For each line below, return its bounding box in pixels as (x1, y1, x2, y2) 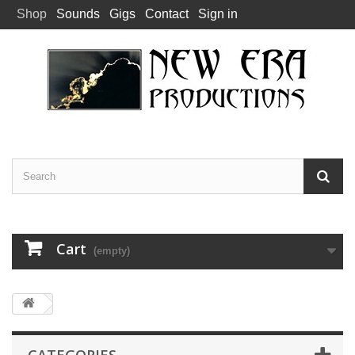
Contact (145, 7, 189, 21)
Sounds (56, 7, 100, 21)
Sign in (198, 7, 238, 21)
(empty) (94, 245, 130, 257)
